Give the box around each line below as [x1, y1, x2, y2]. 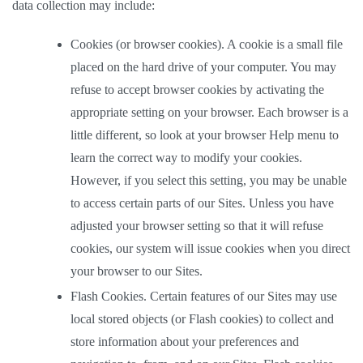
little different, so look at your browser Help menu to [70, 128, 339, 142]
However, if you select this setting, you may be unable [70, 173, 347, 187]
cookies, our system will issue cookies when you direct [70, 241, 350, 255]
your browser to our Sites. [70, 264, 209, 278]
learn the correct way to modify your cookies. [70, 151, 302, 164]
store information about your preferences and [70, 335, 299, 348]
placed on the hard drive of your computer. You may [70, 60, 336, 74]
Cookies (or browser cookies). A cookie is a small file [70, 37, 343, 51]
